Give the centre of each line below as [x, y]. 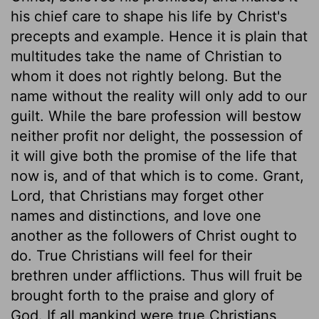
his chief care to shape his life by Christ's [149, 16]
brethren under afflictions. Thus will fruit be [157, 275]
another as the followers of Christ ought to [154, 235]
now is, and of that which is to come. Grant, [157, 176]
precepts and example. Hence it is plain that [159, 36]
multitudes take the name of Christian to [146, 56]
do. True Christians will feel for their [131, 255]
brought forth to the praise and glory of [142, 295]
